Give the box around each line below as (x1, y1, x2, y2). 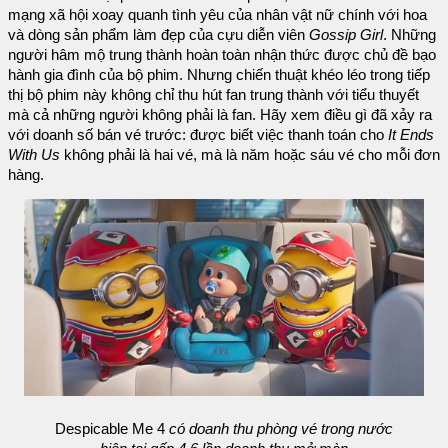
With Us (8, 146, 60, 163)
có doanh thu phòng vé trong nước (165, 421, 393, 438)
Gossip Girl (309, 26, 383, 43)
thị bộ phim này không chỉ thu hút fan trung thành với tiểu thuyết (8, 86, 419, 103)
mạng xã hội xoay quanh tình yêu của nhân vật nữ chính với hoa (8, 6, 427, 23)
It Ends (388, 126, 434, 143)
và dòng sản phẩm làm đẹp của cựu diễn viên (8, 26, 309, 43)
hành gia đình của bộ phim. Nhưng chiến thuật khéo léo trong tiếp (8, 66, 430, 83)
